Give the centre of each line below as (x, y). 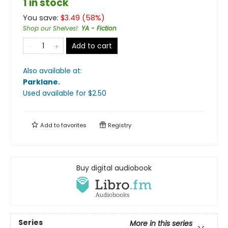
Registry (119, 125)
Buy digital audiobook (114, 168)
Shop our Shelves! (50, 28)
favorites (74, 125)
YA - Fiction (99, 28)
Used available (49, 93)
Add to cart (92, 46)
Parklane (40, 82)
